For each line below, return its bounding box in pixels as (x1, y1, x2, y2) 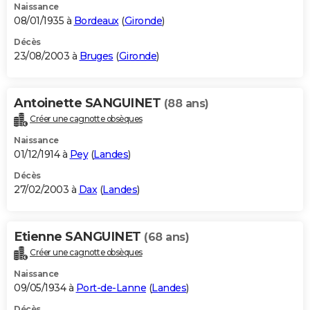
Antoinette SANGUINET (14, 95, 164, 111)
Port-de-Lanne (75, 281, 146, 294)
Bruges (79, 50, 113, 63)
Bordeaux (73, 15, 119, 28)
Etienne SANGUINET (14, 228, 144, 244)
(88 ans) (163, 97, 209, 111)
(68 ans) (144, 230, 189, 244)
